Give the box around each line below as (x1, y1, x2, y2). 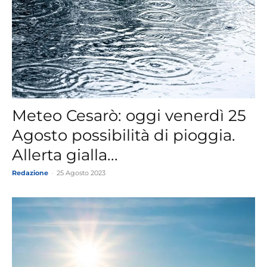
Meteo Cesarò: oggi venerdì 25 (12, 106, 246, 126)
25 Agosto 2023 (57, 169, 105, 178)
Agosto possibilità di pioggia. (12, 126, 235, 145)
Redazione (12, 169, 48, 178)
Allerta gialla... (12, 145, 118, 165)
